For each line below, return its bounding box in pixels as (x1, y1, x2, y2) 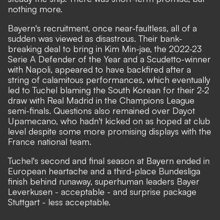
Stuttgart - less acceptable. (8, 196, 110, 208)
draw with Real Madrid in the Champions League (8, 95, 194, 106)
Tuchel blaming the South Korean (32, 84, 161, 96)
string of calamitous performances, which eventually (8, 74, 210, 85)
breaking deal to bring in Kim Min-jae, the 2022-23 (8, 43, 202, 55)
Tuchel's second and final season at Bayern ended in (8, 155, 210, 166)
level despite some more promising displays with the (8, 126, 211, 137)
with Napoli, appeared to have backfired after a (8, 64, 191, 75)
